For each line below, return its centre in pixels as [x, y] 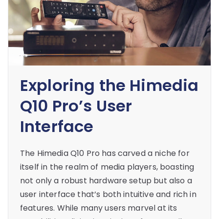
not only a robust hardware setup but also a [106, 181]
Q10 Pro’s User [76, 106]
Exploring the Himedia [109, 86]
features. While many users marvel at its [99, 208]
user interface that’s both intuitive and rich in [108, 195]
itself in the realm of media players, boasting [107, 167]
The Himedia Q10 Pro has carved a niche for [105, 153]
